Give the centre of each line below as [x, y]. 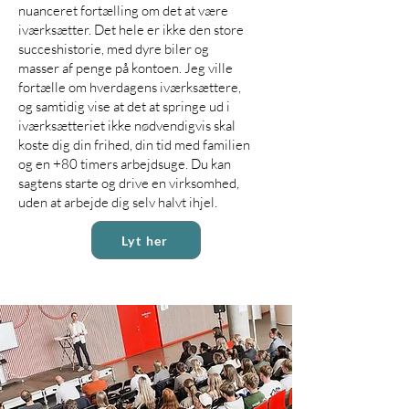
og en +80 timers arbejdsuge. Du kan [125, 164]
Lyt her [145, 240]
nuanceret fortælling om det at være [123, 10]
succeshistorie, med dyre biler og [114, 49]
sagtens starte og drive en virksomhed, [129, 183]
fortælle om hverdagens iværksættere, [130, 87]
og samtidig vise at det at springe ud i [124, 106]
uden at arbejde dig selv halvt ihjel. [118, 202]
